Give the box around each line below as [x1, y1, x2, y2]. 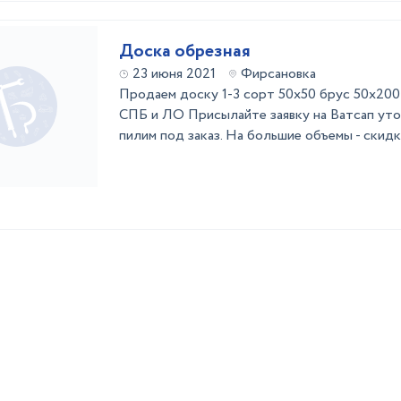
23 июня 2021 [132, 64, 216, 84]
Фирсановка [241, 64, 316, 84]
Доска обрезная [175, 38, 251, 64]
